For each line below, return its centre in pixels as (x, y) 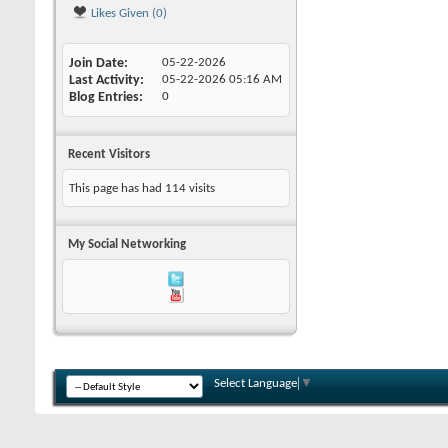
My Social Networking (127, 244)
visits (200, 188)
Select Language (255, 383)
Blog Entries (104, 97)
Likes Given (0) (127, 13)
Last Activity (104, 80)
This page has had (117, 188)
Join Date (96, 63)
